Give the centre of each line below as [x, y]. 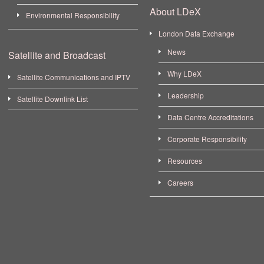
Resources [185, 161]
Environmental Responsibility [73, 15]
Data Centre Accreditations [210, 117]
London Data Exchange [197, 33]
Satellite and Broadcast [57, 55]
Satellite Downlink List [52, 99]
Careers [180, 182]
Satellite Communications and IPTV [74, 77]
